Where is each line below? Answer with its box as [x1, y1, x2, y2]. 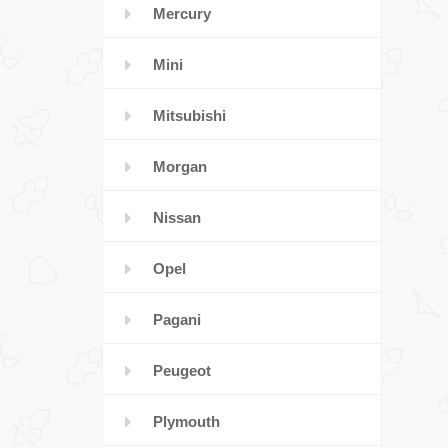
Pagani [153, 311, 201, 328]
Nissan [153, 209, 201, 226]
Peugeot [153, 362, 211, 379]
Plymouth [153, 413, 220, 430]
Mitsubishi [153, 107, 226, 124]
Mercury [153, 5, 211, 22]
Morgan [153, 158, 207, 175]
